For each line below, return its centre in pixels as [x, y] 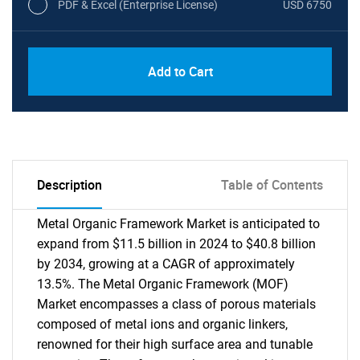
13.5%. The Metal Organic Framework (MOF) [163, 284]
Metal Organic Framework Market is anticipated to [178, 224]
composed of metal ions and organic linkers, [162, 324]
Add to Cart [180, 72]
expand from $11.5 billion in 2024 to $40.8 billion [176, 244]
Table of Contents [272, 185]
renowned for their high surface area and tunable [175, 344]
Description [70, 185]
